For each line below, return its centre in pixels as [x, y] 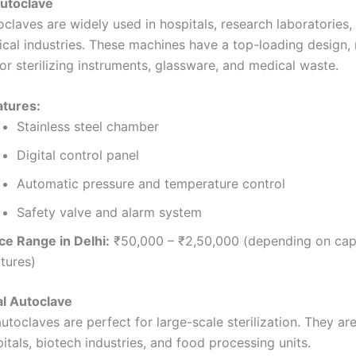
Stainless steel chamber [88, 127]
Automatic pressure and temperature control [151, 184]
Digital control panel [78, 155]
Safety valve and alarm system [109, 213]
